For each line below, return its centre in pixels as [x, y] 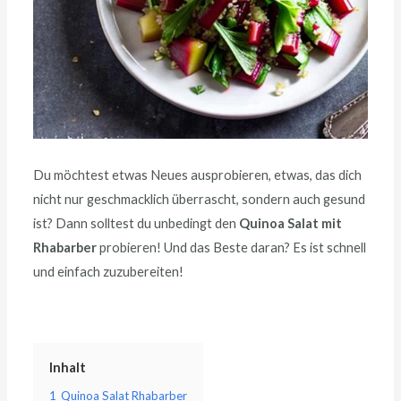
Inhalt [68, 368]
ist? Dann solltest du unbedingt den [137, 223]
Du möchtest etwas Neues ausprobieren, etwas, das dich [198, 175]
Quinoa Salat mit [291, 223]
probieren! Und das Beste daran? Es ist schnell [232, 247]
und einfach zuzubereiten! [109, 271]
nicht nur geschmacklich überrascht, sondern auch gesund [200, 199]
